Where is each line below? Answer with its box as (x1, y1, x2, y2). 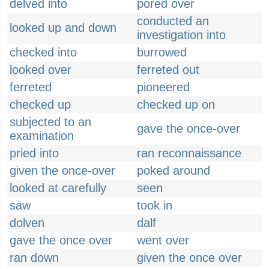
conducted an (137, 14, 209, 28)
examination (10, 129, 74, 142)
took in (137, 199, 172, 212)
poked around (137, 164, 210, 177)
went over (137, 234, 189, 247)
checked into (10, 46, 77, 59)
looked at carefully (10, 181, 106, 195)
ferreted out (137, 63, 199, 76)
